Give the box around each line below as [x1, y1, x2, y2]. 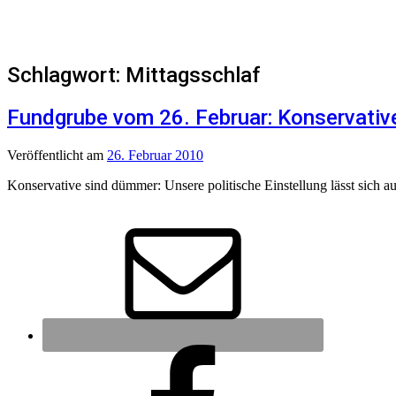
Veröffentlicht [7, 147, 87, 163]
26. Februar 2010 [107, 147, 203, 163]
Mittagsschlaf [126, 62, 260, 88]
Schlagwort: [7, 62, 126, 88]
